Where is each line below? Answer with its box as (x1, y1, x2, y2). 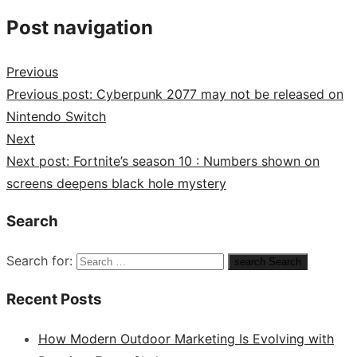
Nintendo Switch (6, 108, 106, 124)
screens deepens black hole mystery (6, 175, 226, 191)
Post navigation (6, 15, 153, 39)
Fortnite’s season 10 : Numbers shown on (73, 152, 320, 169)
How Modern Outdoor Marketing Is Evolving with (38, 330, 334, 347)
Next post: (6, 152, 69, 169)
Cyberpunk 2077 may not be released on (96, 85, 343, 102)
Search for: (6, 253, 73, 269)
